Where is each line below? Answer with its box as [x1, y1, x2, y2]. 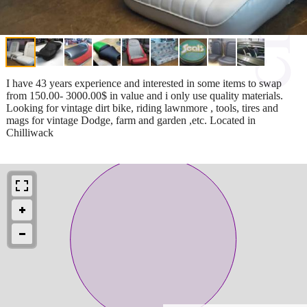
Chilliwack [6, 126, 53, 138]
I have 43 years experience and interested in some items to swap [6, 77, 282, 89]
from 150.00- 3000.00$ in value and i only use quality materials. [6, 89, 283, 101]
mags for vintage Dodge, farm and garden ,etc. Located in [6, 114, 256, 126]
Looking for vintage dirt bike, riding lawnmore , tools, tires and [6, 101, 278, 114]
